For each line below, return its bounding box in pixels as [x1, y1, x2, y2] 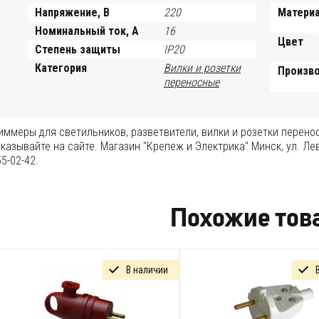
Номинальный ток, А [35, 23, 140, 38]
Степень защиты [35, 42, 121, 56]
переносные [163, 75, 219, 89]
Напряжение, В [35, 5, 110, 19]
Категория [35, 61, 88, 75]
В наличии [125, 263, 168, 276]
